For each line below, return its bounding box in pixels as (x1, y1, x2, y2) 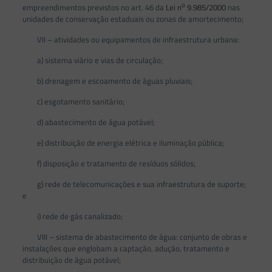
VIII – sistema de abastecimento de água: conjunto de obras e (22, 230, 247, 243)
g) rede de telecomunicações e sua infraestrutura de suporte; (22, 177, 246, 190)
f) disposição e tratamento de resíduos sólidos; (22, 157, 195, 169)
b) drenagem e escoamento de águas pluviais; (22, 74, 192, 87)
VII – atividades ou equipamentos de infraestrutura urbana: (22, 33, 239, 46)
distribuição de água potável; (22, 253, 121, 266)
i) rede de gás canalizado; (22, 209, 123, 222)
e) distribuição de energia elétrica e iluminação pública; (22, 136, 224, 149)
